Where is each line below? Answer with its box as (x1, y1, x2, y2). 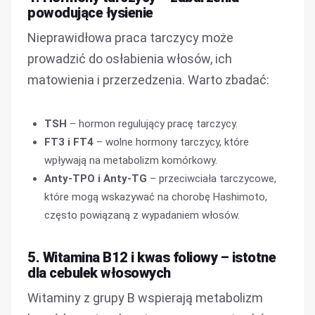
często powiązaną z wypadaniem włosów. (44, 209, 240, 221)
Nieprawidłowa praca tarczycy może (27, 30, 233, 45)
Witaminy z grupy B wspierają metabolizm (27, 290, 263, 305)
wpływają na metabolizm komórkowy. (44, 154, 217, 167)
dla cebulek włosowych (27, 264, 171, 281)
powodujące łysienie (27, 4, 153, 21)
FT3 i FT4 (44, 136, 94, 148)
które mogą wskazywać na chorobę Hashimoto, (44, 191, 267, 203)
